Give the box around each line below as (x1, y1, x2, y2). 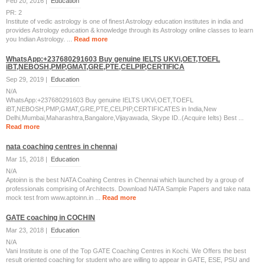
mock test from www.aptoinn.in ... (6, 194, 102, 201)
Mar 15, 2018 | (6, 156, 49, 163)
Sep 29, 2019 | (6, 76, 49, 83)
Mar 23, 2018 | (6, 227, 49, 234)
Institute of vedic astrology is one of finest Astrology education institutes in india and (6, 18, 243, 25)
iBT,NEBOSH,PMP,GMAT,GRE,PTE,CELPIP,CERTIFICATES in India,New (6, 105, 216, 112)
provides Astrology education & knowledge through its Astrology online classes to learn (6, 27, 253, 34)
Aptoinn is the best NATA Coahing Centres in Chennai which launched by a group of (6, 176, 244, 183)
